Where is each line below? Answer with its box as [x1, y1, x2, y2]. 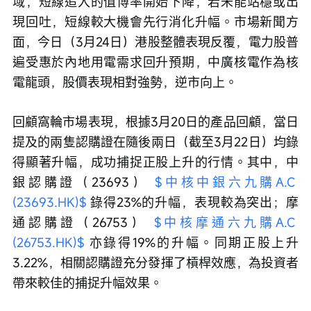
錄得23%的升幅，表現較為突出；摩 [86, 194, 299, 210]
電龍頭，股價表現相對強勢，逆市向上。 [12, 74, 237, 90]
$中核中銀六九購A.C [155, 174, 299, 190]
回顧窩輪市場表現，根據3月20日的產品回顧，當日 [12, 113, 299, 130]
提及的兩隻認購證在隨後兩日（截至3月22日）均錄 [12, 133, 299, 150]
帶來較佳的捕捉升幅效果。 [12, 274, 166, 291]
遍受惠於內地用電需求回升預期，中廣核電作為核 [12, 53, 299, 70]
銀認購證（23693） [12, 174, 155, 190]
